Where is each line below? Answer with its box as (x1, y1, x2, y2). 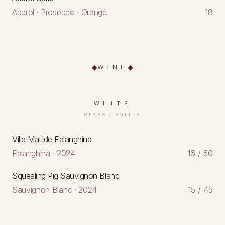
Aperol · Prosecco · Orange (12, 7, 107, 17)
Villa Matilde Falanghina (12, 134, 92, 144)
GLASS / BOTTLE (84, 111, 141, 117)
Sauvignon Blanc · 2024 (12, 184, 97, 195)
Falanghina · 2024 (12, 148, 75, 158)
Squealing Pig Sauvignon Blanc (12, 170, 120, 181)
